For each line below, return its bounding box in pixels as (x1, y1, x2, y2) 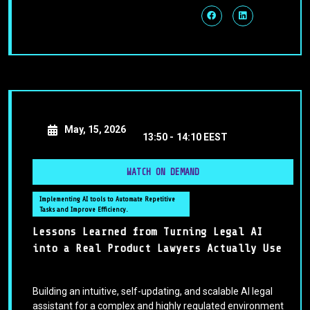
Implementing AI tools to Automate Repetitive (39, 195, 175, 203)
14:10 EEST (176, 131, 228, 143)
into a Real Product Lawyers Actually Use (33, 242, 282, 255)
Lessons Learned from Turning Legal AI (33, 226, 263, 239)
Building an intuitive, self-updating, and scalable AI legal (33, 286, 273, 298)
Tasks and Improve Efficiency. (39, 206, 128, 214)
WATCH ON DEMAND (127, 167, 199, 178)
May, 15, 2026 (64, 124, 126, 136)
